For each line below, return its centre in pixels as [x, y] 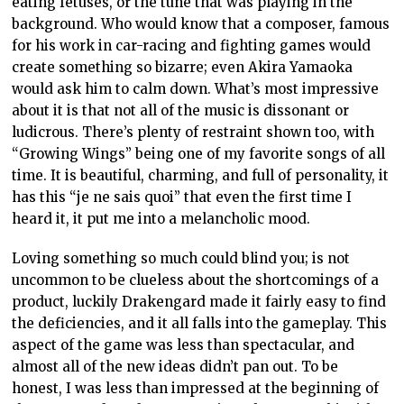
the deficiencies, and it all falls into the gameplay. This [200, 324]
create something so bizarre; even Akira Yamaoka [183, 68]
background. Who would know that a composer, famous [201, 24]
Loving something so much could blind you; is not [181, 259]
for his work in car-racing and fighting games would [192, 46]
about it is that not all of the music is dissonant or [181, 111]
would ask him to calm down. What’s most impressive [196, 89]
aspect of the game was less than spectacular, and [184, 345]
